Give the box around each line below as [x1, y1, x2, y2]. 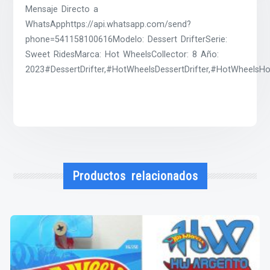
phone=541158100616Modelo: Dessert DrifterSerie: [25, 34, 228, 45]
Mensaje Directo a [25, 4, 99, 15]
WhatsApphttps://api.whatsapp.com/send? [25, 19, 192, 30]
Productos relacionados [72, 168, 198, 183]
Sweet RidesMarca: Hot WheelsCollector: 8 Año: [25, 49, 219, 60]
